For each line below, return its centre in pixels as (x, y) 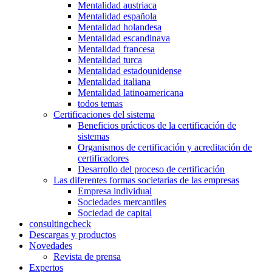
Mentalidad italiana (114, 82)
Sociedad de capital (115, 213)
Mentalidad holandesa (120, 27)
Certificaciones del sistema (104, 114)
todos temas (100, 104)
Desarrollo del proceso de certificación (151, 169)
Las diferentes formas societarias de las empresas (146, 180)
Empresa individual (115, 191)
